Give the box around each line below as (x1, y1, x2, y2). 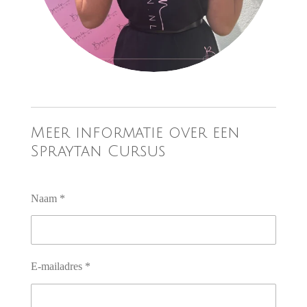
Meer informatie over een (30, 125, 240, 142)
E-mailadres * (30, 260, 90, 273)
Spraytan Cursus (30, 143, 165, 160)
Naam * (30, 191, 65, 205)
